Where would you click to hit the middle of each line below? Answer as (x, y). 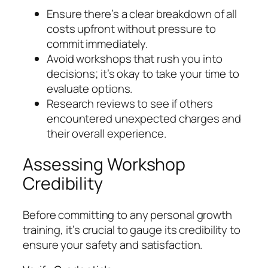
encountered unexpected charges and (144, 118)
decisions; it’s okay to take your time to (143, 73)
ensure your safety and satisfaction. (113, 245)
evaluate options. (90, 88)
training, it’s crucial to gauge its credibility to (132, 230)
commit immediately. (98, 43)
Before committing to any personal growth (127, 215)
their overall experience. (106, 133)
